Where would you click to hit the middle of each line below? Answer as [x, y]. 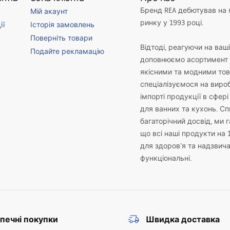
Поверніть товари [61, 38]
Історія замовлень [62, 25]
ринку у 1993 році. [172, 23]
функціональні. [166, 158]
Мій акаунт [49, 11]
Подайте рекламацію [67, 51]
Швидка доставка [183, 219]
